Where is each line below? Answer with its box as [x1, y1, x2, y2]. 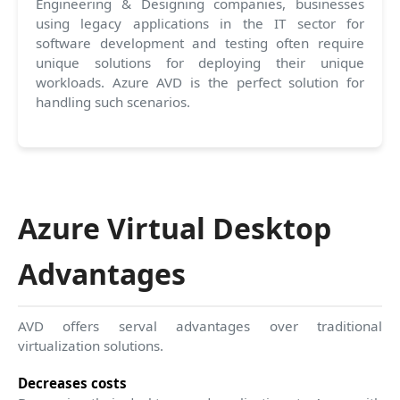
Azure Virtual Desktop [18, 208, 331, 247]
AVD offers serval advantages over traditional [18, 316, 382, 335]
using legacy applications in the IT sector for [36, 13, 364, 32]
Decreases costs [18, 373, 127, 392]
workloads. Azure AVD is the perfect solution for [36, 72, 364, 91]
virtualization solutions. [18, 336, 163, 354]
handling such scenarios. [36, 92, 190, 111]
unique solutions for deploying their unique [36, 53, 364, 71]
